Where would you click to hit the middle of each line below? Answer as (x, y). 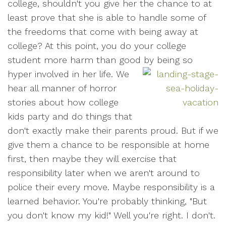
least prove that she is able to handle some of (107, 17)
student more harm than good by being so (100, 60)
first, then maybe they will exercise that (92, 159)
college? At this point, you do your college (97, 46)
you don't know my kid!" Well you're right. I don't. (111, 215)
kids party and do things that (70, 116)
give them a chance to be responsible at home (108, 145)
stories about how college (63, 102)
